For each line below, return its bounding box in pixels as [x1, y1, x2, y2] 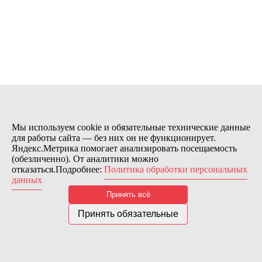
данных [12, 175, 42, 185]
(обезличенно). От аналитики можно [12, 154, 158, 164]
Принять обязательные [78, 209, 178, 219]
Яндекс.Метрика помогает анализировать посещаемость [12, 143, 237, 153]
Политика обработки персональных [104, 164, 247, 174]
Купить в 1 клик [5, 101, 70, 111]
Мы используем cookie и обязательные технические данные [12, 122, 250, 132]
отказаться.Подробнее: [12, 164, 104, 174]
